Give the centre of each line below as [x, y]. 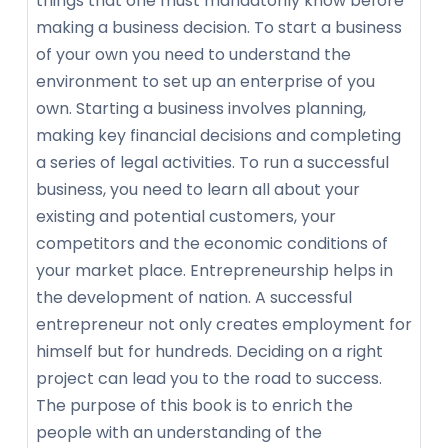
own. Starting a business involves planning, [201, 109]
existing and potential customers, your [186, 217]
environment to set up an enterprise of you [205, 82]
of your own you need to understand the [193, 55]
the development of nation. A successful [194, 298]
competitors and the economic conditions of [212, 244]
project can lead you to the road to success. [209, 379]
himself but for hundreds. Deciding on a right [209, 352]
